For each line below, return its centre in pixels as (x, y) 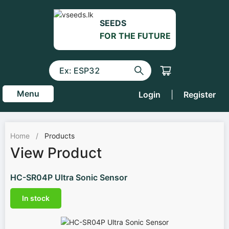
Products (60, 136)
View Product (56, 153)
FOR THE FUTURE (135, 36)
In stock (36, 198)
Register (200, 95)
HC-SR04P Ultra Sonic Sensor (69, 177)
